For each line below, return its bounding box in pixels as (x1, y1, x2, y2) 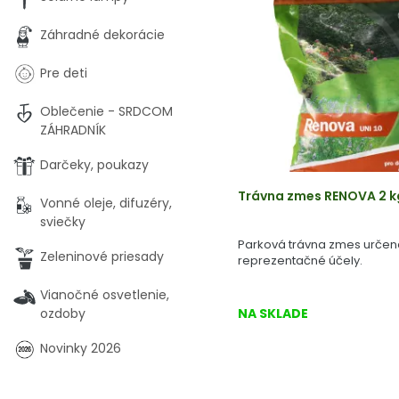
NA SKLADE (238, 305, 308, 322)
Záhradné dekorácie (40, 26, 165, 44)
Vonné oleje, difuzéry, (40, 194, 172, 212)
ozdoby (40, 305, 85, 322)
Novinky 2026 (40, 339, 121, 357)
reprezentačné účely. (238, 252, 362, 269)
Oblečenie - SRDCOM (40, 102, 173, 120)
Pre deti (40, 64, 87, 82)
